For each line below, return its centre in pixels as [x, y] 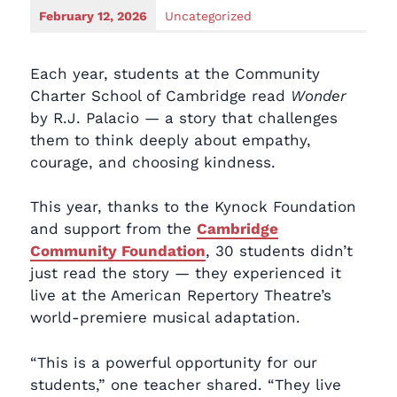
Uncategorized [208, 16]
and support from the [113, 229]
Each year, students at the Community [175, 73]
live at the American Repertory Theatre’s [181, 295]
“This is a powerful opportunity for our [174, 362]
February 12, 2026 [93, 16]
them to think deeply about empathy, [171, 140]
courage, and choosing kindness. [153, 162]
